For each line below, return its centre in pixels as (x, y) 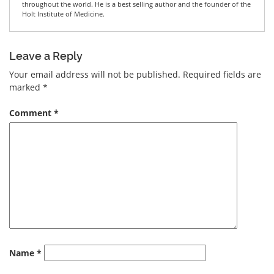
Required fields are (222, 74)
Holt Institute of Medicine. (63, 13)
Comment (31, 113)
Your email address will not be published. (95, 74)
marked (26, 87)
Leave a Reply (46, 56)
